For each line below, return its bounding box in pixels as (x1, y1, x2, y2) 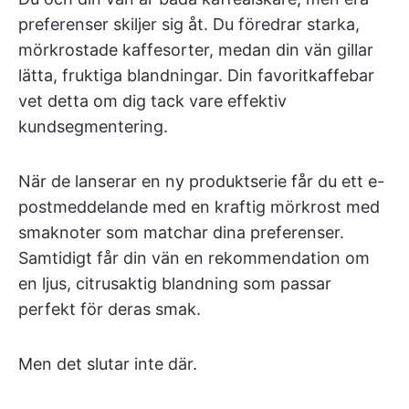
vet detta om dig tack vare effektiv (18, 91, 287, 110)
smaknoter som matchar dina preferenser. (18, 223, 344, 242)
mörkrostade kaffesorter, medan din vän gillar (18, 40, 373, 59)
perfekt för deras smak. (18, 299, 201, 319)
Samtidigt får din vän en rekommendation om (18, 248, 370, 267)
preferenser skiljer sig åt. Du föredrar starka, (18, 15, 360, 34)
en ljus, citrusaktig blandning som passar (18, 274, 331, 293)
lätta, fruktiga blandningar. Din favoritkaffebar (18, 66, 374, 85)
